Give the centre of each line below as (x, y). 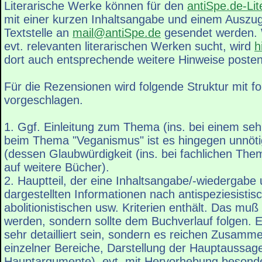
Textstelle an (38, 33)
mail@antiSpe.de (117, 33)
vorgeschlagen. (44, 100)
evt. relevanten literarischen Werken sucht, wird (129, 46)
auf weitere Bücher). (57, 168)
